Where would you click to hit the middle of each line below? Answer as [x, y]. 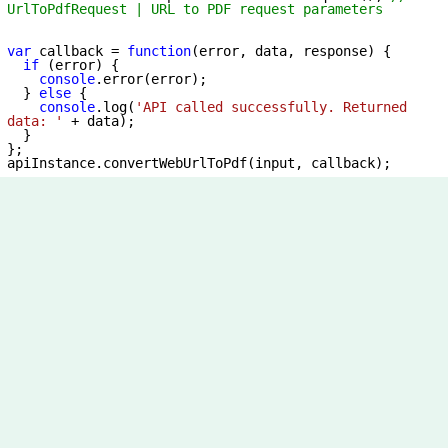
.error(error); [151, 79]
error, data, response [283, 51]
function [159, 51]
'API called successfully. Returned [271, 107]
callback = [79, 51]
